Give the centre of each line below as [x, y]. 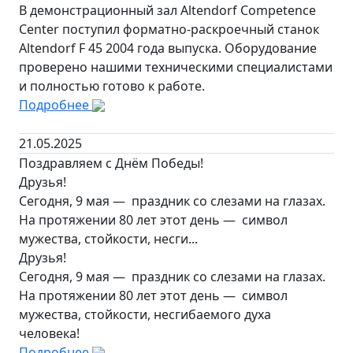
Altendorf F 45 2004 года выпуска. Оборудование [168, 48]
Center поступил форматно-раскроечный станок [169, 29]
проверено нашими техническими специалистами [176, 67]
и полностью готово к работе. [112, 85]
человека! [49, 333]
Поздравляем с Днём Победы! [111, 163]
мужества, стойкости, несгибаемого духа [145, 314]
